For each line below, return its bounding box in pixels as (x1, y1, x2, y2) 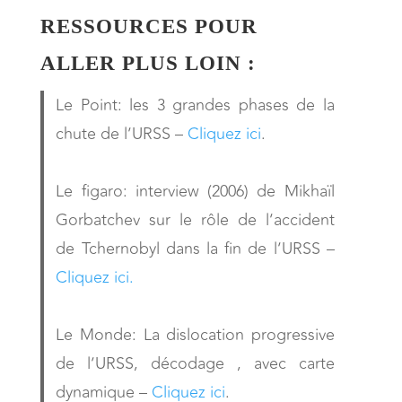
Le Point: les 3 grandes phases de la (56, 92, 335, 118)
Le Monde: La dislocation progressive (56, 321, 335, 347)
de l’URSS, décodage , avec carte (56, 350, 335, 376)
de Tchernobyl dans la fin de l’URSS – (56, 235, 335, 261)
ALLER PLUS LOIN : (39, 51, 256, 74)
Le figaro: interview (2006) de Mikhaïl (56, 178, 335, 204)
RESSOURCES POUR (39, 14, 258, 38)
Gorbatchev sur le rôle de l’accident (56, 206, 335, 232)
